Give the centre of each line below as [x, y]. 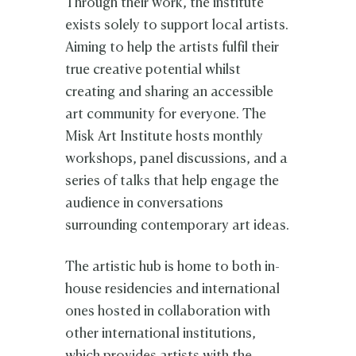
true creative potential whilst [153, 70]
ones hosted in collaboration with [168, 311]
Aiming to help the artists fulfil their [172, 48]
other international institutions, [161, 334]
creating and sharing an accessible [170, 92]
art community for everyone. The [166, 114]
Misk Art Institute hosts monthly [164, 137]
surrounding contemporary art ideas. [178, 226]
